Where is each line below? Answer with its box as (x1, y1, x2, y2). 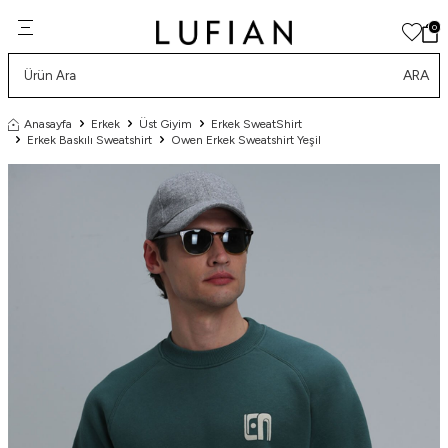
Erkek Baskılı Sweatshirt (27, 133, 152, 148)
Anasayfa (24, 117, 72, 132)
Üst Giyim (139, 117, 192, 132)
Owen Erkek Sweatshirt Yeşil (171, 133, 321, 148)
